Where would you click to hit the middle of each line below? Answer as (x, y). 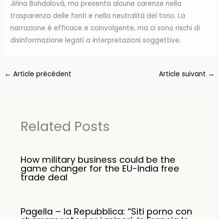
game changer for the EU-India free (100, 168)
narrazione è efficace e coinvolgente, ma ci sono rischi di (105, 28)
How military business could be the (98, 159)
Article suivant (183, 74)
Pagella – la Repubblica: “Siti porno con (106, 211)
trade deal (44, 177)
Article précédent (42, 74)
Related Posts (65, 126)
